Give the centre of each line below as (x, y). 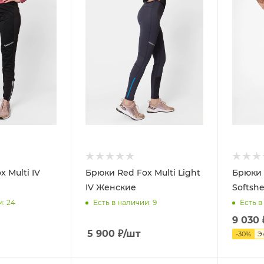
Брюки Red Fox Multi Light (143, 172)
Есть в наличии (121, 203)
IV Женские (111, 187)
